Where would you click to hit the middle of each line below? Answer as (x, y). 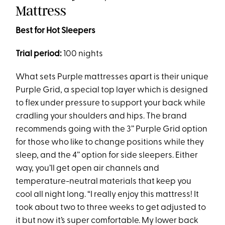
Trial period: (40, 54)
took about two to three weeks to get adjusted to (111, 208)
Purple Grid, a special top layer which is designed (112, 90)
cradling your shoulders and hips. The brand (101, 117)
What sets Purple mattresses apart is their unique (112, 77)
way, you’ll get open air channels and (88, 169)
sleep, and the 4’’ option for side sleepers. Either (107, 156)
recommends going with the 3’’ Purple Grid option (112, 130)
